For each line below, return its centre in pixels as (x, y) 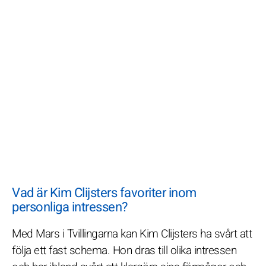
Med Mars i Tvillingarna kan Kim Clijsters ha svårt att (132, 234)
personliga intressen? (70, 207)
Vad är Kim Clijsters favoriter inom (104, 193)
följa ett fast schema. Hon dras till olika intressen (124, 250)
